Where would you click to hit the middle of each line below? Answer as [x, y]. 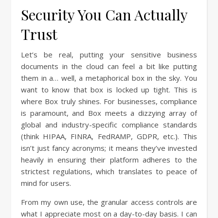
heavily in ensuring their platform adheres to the [109, 160]
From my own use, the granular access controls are [109, 202]
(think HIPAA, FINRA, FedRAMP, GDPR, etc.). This [109, 136]
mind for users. [46, 183]
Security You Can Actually [104, 15]
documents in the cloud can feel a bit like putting [109, 66]
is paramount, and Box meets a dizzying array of [109, 113]
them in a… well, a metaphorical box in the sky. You [109, 78]
